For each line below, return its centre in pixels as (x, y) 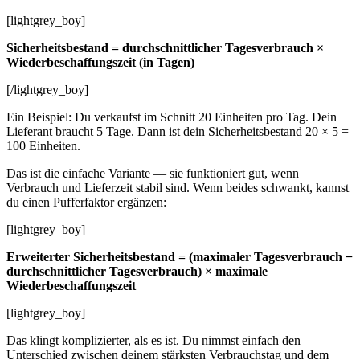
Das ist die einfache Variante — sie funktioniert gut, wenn (153, 174)
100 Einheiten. (43, 146)
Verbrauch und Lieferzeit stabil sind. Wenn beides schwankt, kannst (178, 188)
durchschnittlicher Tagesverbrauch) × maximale (137, 272)
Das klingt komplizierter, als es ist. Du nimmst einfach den (153, 341)
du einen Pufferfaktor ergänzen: (86, 202)
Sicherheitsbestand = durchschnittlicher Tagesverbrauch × (165, 48)
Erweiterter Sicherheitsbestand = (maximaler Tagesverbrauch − (180, 257)
